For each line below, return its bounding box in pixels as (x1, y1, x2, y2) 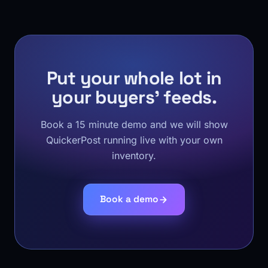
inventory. (112, 150, 156, 162)
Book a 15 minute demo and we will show (40, 118, 228, 130)
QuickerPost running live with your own (45, 134, 223, 146)
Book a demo (100, 193, 159, 205)
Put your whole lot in (46, 66, 222, 90)
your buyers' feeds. (51, 86, 217, 109)
